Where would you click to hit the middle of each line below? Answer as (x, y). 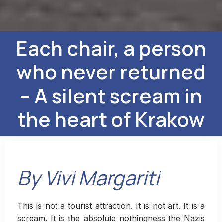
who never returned (111, 72)
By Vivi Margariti (88, 178)
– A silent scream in (111, 96)
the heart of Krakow (111, 119)
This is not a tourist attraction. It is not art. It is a (111, 206)
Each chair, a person (111, 48)
